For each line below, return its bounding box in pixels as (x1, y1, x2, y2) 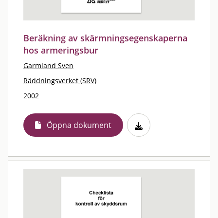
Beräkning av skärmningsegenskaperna (23, 32, 187, 44)
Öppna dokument (47, 120, 111, 130)
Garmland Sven (23, 61, 73, 70)
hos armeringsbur (23, 44, 98, 56)
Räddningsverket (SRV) (23, 76, 96, 85)
